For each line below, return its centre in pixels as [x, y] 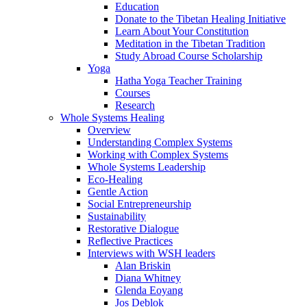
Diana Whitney [148, 278]
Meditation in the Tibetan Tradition [190, 44]
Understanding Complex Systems [160, 143]
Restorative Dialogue [133, 229]
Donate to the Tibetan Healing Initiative [200, 19]
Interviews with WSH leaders [151, 254]
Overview [109, 130]
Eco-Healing [115, 180]
